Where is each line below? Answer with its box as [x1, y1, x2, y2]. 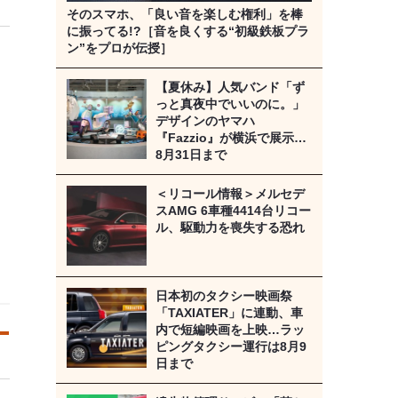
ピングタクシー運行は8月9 [155, 339, 306, 354]
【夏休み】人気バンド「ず [155, 80, 305, 95]
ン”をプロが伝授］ [66, 41, 172, 56]
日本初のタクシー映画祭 [155, 289, 292, 304]
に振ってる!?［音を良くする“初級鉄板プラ [66, 24, 309, 39]
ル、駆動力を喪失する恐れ [155, 220, 305, 235]
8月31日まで [155, 147, 227, 163]
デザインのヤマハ [155, 114, 255, 129]
